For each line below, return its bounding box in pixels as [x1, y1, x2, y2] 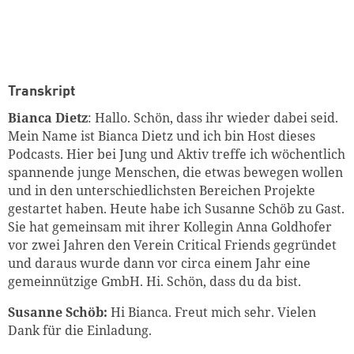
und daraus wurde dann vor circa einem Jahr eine [8, 254, 311, 272]
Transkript [8, 84, 75, 99]
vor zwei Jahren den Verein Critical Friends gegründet [8, 235, 337, 254]
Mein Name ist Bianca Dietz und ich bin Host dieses [8, 126, 315, 145]
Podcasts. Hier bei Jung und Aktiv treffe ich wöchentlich [8, 145, 345, 163]
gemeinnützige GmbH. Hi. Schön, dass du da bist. [8, 272, 304, 290]
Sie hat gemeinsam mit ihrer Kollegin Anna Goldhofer [8, 217, 332, 235]
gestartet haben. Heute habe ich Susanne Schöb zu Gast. [8, 199, 345, 217]
